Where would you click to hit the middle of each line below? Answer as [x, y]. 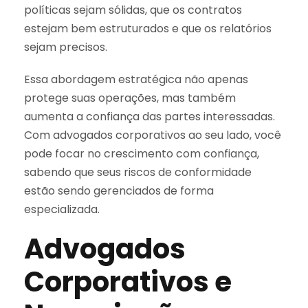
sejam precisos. [66, 47]
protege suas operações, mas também [130, 98]
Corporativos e [128, 282]
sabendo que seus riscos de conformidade [138, 172]
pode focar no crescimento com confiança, [142, 153]
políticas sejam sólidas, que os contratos [133, 10]
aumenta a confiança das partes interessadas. [150, 116]
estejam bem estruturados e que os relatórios [148, 28]
